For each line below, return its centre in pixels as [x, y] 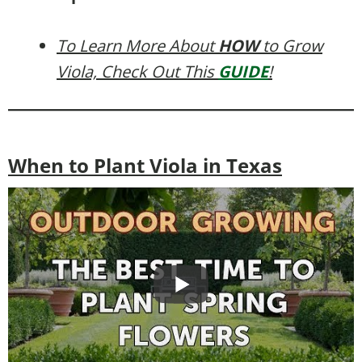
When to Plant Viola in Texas [145, 165]
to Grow [290, 45]
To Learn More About [137, 45]
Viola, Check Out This [137, 71]
